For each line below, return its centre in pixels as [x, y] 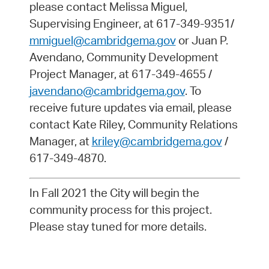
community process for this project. [120, 210]
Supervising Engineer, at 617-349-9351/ [131, 24]
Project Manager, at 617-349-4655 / [120, 74]
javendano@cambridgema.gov [107, 91]
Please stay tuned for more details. [118, 227]
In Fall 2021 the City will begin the [114, 193]
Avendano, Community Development [124, 57]
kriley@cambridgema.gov [157, 141]
